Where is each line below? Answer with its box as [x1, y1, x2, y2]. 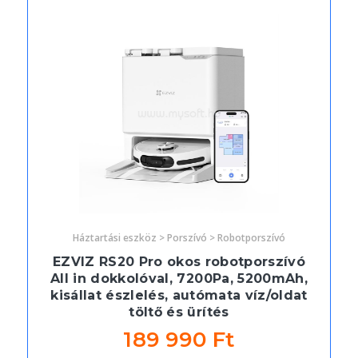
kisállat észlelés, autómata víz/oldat [50, 288, 308, 304]
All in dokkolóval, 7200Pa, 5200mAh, [50, 271, 308, 287]
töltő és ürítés [129, 304, 229, 320]
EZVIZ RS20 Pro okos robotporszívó [52, 254, 306, 270]
